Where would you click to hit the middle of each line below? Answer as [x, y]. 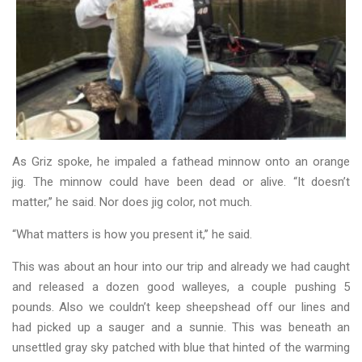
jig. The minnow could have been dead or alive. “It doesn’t [181, 182]
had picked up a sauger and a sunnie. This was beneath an [181, 328]
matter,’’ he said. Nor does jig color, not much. [132, 202]
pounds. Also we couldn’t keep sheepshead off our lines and [181, 307]
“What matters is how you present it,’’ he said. [132, 235]
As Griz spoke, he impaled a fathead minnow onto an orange [181, 162]
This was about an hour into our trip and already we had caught [181, 267]
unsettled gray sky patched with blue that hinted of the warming [181, 348]
